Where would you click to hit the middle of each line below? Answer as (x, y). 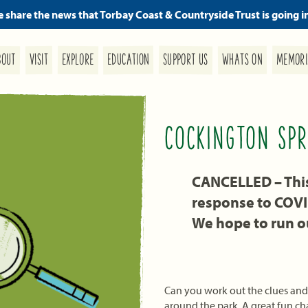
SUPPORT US (186, 60)
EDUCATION (129, 60)
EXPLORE (78, 60)
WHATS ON (242, 60)
